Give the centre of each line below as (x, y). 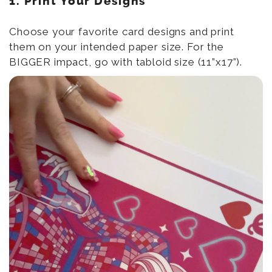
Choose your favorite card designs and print (122, 32)
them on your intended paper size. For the (117, 47)
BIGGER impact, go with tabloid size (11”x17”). (126, 62)
